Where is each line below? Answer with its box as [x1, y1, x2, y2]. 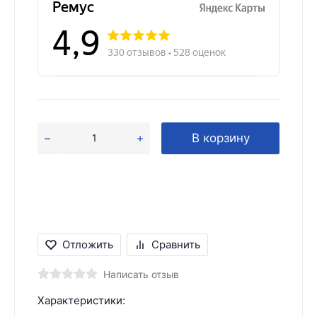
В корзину [191, 130, 250, 145]
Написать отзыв [103, 268, 179, 280]
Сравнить [151, 237, 200, 251]
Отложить [62, 237, 113, 251]
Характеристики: [38, 293, 125, 307]
